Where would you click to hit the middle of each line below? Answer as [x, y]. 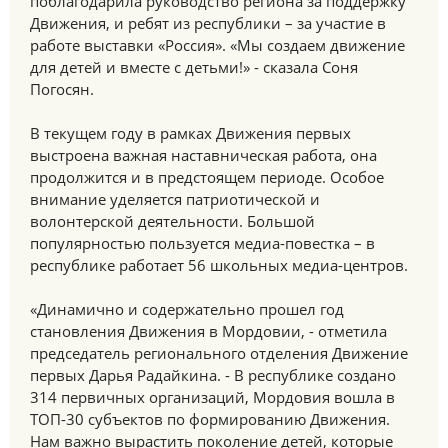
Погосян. [62, 89]
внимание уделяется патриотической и [175, 199]
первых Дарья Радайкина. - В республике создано [213, 375]
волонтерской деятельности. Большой [172, 221]
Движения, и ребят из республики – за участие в [208, 23]
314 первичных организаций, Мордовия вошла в [212, 397]
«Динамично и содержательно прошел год [187, 309]
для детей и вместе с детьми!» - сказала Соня [194, 67]
